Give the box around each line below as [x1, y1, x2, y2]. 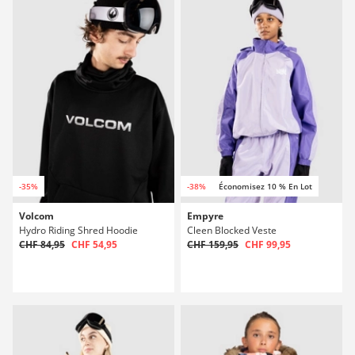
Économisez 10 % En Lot [219, 181, 312, 192]
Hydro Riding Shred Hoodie [19, 223, 138, 237]
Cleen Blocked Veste [187, 223, 277, 237]
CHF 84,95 [19, 238, 65, 251]
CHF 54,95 [71, 238, 117, 251]
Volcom [19, 209, 54, 223]
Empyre [187, 209, 223, 223]
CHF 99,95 [245, 238, 291, 251]
